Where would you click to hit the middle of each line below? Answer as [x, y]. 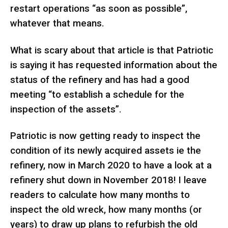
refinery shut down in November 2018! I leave [108, 180]
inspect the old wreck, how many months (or [106, 210]
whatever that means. [57, 24]
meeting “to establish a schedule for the [97, 94]
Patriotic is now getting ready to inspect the [105, 136]
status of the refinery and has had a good [100, 80]
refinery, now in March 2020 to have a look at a [111, 166]
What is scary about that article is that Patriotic [112, 50]
